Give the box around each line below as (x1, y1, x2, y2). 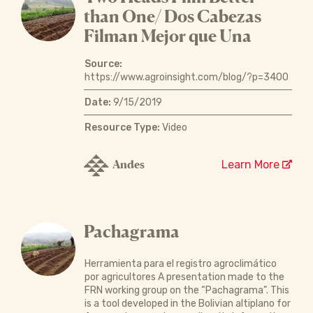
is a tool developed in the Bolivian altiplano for (84, 297, 291, 310)
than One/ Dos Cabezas (83, 6, 261, 27)
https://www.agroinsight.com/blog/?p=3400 (84, 71, 289, 83)
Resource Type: (84, 121, 160, 133)
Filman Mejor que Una (83, 25, 252, 46)
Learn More (221, 157, 282, 171)
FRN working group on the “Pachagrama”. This (84, 284, 289, 296)
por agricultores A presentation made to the (84, 270, 284, 283)
